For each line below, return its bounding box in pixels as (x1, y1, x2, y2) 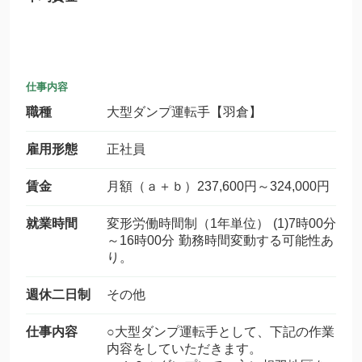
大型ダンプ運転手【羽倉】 (107, 105, 262, 119)
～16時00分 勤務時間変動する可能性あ (107, 234, 334, 247)
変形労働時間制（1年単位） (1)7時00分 (107, 217, 336, 230)
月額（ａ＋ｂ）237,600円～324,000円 (107, 179, 330, 193)
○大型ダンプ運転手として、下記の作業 (107, 325, 335, 339)
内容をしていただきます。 (107, 342, 262, 356)
